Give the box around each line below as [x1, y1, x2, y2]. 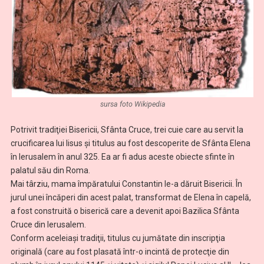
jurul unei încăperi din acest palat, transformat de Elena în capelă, [10, 192, 251, 202]
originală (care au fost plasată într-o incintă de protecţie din [10, 246, 229, 256]
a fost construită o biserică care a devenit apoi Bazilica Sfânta [10, 206, 239, 216]
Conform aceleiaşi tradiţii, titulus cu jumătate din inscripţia [10, 233, 225, 243]
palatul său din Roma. [10, 165, 90, 175]
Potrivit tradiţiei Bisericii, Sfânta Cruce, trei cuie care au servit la [10, 124, 243, 134]
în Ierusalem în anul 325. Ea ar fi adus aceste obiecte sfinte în [10, 151, 235, 161]
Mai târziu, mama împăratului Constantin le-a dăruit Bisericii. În [10, 179, 242, 189]
